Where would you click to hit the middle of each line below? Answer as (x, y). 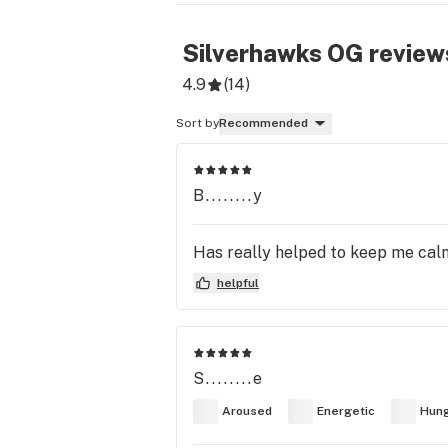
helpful (238, 282)
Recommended (263, 123)
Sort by (197, 123)
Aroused (247, 411)
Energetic (346, 411)
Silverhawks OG (273, 53)
